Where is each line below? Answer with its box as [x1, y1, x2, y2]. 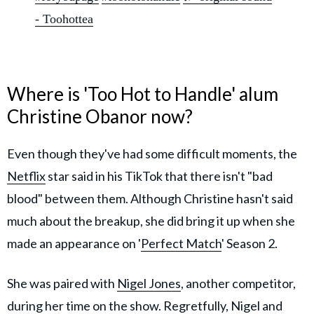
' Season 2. [221, 235, 278, 252]
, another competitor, [181, 275, 296, 292]
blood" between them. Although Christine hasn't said [7, 191, 293, 207]
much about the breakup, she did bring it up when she [7, 213, 295, 229]
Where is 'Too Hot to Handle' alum [7, 82, 278, 105]
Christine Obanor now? [7, 104, 193, 128]
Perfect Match [141, 235, 221, 252]
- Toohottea [35, 11, 93, 26]
